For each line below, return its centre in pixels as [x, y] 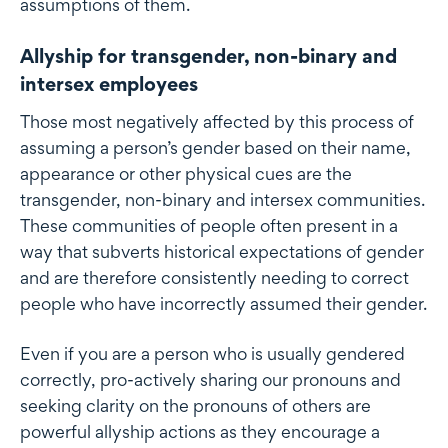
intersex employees [109, 84]
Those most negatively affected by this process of [217, 121]
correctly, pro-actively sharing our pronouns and [210, 379]
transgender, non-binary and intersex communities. [222, 199]
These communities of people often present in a [209, 225]
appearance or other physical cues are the [186, 173]
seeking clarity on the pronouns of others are [195, 405]
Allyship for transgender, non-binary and [208, 56]
